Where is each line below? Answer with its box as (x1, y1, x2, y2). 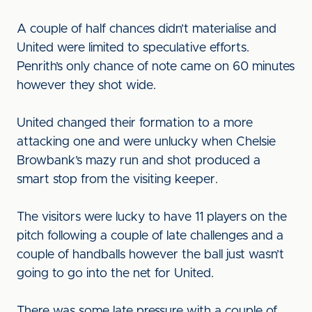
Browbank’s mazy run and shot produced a (17, 155, 260, 167)
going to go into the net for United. (17, 267, 217, 280)
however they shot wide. (17, 79, 156, 92)
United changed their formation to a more (17, 117, 253, 130)
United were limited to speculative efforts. (17, 42, 249, 54)
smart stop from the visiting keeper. (17, 173, 221, 186)
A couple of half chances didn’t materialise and (17, 23, 276, 36)
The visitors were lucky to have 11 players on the (17, 211, 287, 224)
